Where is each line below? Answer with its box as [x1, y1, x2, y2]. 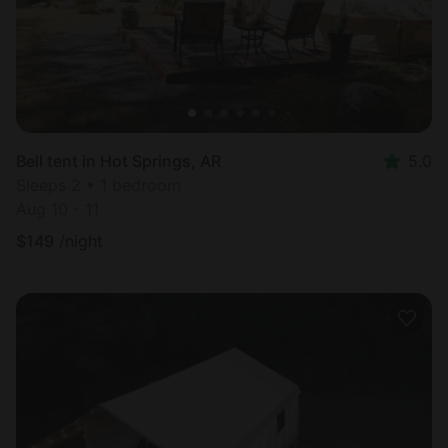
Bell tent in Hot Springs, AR [16, 150, 221, 171]
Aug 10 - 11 [16, 198, 99, 219]
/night [59, 230, 103, 251]
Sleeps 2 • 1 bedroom [16, 174, 181, 195]
